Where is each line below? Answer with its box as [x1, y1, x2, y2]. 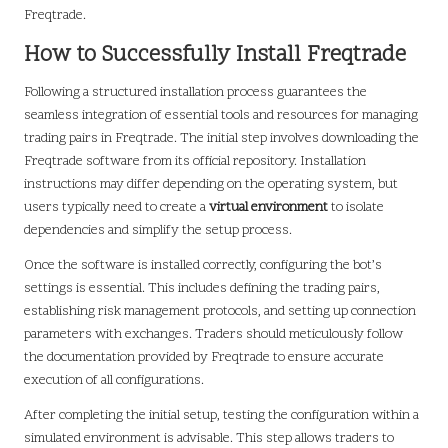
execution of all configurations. [24, 370, 204, 390]
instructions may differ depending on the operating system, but [24, 174, 398, 194]
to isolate [328, 197, 384, 217]
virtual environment [209, 197, 328, 217]
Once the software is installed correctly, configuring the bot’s [24, 255, 382, 275]
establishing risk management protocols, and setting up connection [24, 301, 416, 321]
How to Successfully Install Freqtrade [24, 39, 406, 71]
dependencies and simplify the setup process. [24, 220, 292, 240]
